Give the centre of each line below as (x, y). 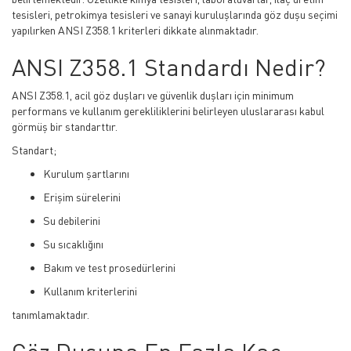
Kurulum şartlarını (86, 174)
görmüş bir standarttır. (65, 127)
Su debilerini (72, 221)
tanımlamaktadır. (51, 315)
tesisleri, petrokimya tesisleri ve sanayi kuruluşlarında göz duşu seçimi (175, 14)
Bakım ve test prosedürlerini (109, 268)
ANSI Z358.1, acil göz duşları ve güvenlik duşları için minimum (153, 95)
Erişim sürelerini (82, 197)
